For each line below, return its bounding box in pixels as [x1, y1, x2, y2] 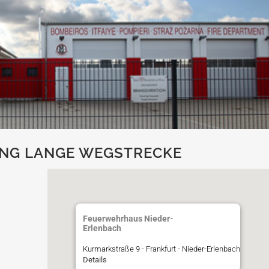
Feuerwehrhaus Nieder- [83, 213, 174, 223]
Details [83, 255, 107, 264]
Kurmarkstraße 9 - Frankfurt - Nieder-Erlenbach [83, 244, 240, 253]
